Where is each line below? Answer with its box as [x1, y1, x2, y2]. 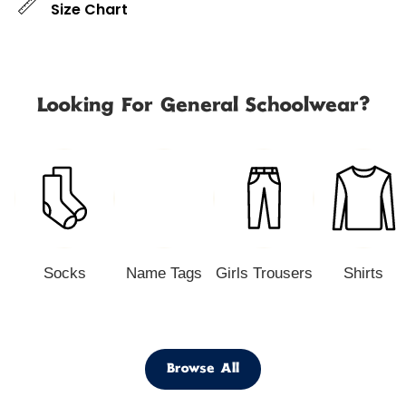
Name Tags [126, 264, 202, 282]
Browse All [167, 362, 239, 376]
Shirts [343, 264, 383, 282]
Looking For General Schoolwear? [36, 95, 370, 118]
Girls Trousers [215, 264, 313, 282]
